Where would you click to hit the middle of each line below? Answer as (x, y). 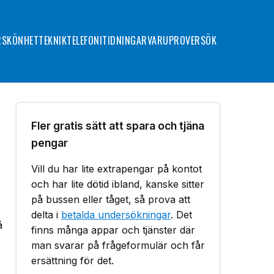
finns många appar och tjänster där (113, 230)
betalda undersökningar (116, 215)
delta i (46, 215)
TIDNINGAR (125, 40)
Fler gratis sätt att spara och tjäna (118, 126)
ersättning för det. (72, 261)
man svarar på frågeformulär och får (118, 245)
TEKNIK (53, 40)
